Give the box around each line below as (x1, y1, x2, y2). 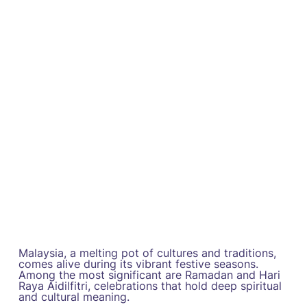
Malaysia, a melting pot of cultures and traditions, (18, 246, 276, 260)
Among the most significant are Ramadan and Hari (18, 268, 280, 282)
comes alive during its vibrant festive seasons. (18, 257, 258, 271)
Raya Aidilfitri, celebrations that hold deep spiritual (18, 279, 282, 293)
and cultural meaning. (18, 290, 130, 304)
